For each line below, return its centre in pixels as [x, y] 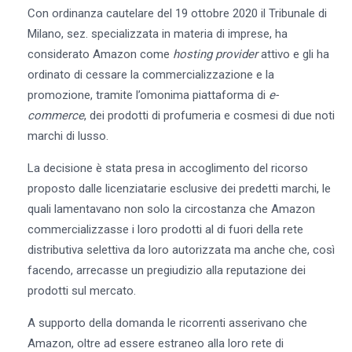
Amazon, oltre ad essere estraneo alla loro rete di [155, 343]
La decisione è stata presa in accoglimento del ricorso [167, 168]
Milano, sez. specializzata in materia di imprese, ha [157, 33]
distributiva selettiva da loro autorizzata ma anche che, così [181, 249]
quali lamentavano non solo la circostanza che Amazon [171, 209]
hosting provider [215, 54]
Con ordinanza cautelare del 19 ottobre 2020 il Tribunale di [177, 13]
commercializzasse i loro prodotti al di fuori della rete [165, 229]
